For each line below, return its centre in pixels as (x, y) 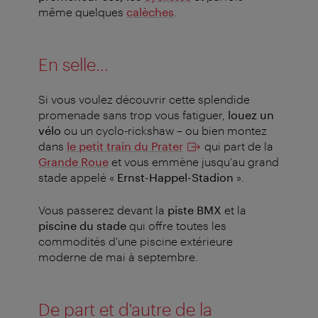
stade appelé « (78, 177)
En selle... (73, 65)
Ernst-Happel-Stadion (175, 177)
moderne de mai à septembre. (118, 257)
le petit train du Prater (125, 146)
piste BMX (194, 210)
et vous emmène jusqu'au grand (194, 162)
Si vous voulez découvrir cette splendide (144, 99)
